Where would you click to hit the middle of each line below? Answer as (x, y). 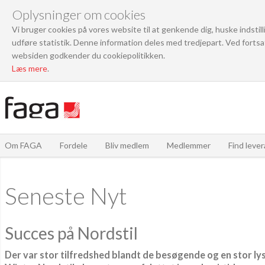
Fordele (74, 145)
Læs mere (30, 68)
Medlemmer (189, 145)
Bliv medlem (127, 145)
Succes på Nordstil (71, 233)
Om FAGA (23, 145)
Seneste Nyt (66, 195)
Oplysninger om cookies (79, 14)
